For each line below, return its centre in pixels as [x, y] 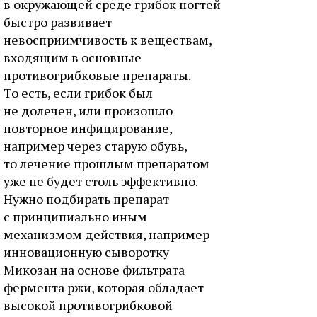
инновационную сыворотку [86, 252]
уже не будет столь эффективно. [100, 181]
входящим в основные [73, 57]
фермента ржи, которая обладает [104, 287]
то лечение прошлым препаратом [106, 163]
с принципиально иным [75, 217]
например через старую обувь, [95, 146]
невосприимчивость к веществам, [108, 40]
